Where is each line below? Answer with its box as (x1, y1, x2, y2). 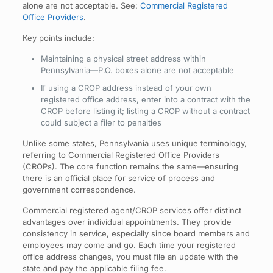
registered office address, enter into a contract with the (40, 94, 250, 104)
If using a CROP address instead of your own (40, 82, 211, 93)
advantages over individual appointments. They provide (22, 216, 232, 227)
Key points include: (22, 32, 94, 43)
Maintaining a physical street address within (40, 53, 206, 63)
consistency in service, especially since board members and (22, 228, 250, 238)
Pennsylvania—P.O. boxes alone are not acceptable (40, 65, 234, 75)
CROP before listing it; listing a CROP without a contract (40, 105, 250, 116)
